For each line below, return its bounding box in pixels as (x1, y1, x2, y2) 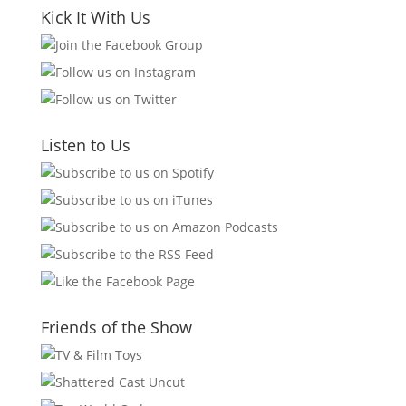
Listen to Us (40, 134, 130, 156)
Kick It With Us (40, 6, 150, 28)
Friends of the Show (40, 316, 192, 338)
